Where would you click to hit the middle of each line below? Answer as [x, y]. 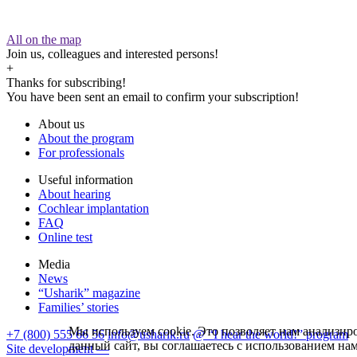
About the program [86, 139]
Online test [65, 237]
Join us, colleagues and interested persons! [112, 54]
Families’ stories [78, 308]
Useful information [86, 180]
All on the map [44, 40]
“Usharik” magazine [89, 293]
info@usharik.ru [149, 335]
